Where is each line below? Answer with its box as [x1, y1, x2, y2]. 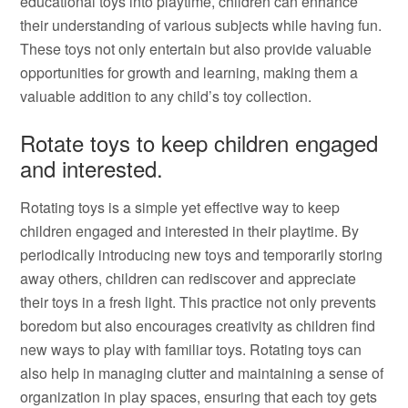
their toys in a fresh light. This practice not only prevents [20, 291, 377, 312]
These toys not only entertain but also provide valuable [20, 38, 372, 59]
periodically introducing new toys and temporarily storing [20, 244, 383, 265]
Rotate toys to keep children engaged [20, 127, 379, 158]
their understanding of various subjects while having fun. [20, 15, 382, 36]
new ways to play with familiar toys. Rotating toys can [20, 339, 362, 360]
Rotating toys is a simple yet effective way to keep [20, 197, 341, 218]
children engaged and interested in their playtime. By [20, 220, 360, 241]
